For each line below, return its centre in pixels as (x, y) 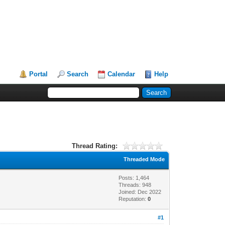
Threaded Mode (144, 159)
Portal (39, 74)
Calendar (122, 74)
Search (78, 74)
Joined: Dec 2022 (140, 192)
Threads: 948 (135, 185)
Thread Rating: (94, 146)
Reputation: (133, 199)
